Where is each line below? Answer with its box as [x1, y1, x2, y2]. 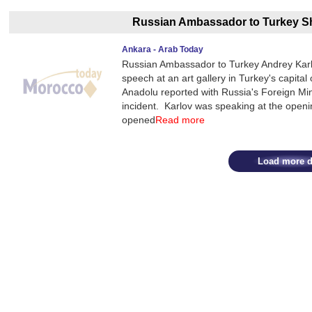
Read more [155, 114, 205, 125]
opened [122, 114, 156, 125]
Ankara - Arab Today [122, 45, 204, 54]
